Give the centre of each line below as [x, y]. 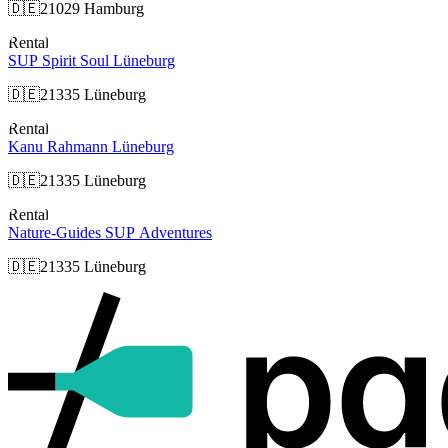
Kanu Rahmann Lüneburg [91, 147]
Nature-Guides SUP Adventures [110, 233]
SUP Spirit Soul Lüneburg [91, 61]
